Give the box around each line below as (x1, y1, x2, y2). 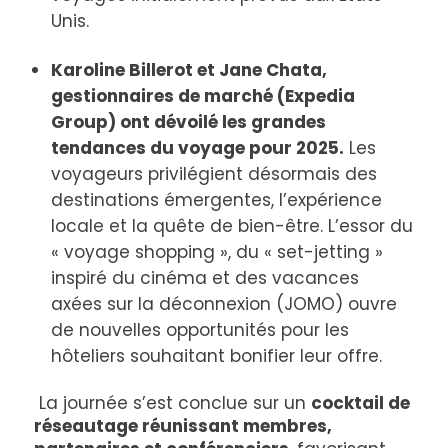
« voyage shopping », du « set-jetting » (50, 239, 383, 264)
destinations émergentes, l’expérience (50, 187, 382, 212)
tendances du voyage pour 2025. (50, 135, 344, 160)
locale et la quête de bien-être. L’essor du (50, 213, 413, 238)
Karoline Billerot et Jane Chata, (50, 57, 327, 82)
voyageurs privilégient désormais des (50, 161, 377, 186)
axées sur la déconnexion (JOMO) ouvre (50, 291, 397, 316)
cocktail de (310, 390, 410, 415)
